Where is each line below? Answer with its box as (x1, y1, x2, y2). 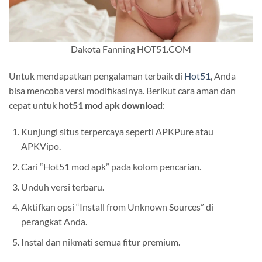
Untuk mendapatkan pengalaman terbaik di (9, 70, 184, 81)
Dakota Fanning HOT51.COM (71, 43, 191, 54)
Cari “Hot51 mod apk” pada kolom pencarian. (20, 160, 201, 172)
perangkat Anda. (20, 216, 87, 227)
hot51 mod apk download (58, 99, 163, 111)
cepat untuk (9, 99, 58, 111)
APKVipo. (20, 140, 61, 152)
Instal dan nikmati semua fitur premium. (20, 236, 180, 247)
